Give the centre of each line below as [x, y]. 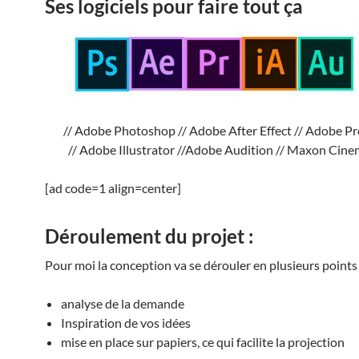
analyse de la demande [123, 304]
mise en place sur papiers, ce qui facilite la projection [203, 342]
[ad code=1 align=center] [113, 188]
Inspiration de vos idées [126, 323]
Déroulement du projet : [149, 236]
